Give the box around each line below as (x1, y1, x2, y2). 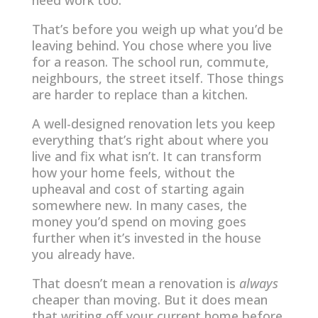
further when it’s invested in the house (31, 229, 261, 247)
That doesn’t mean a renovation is (31, 275, 239, 292)
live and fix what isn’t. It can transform (31, 148, 262, 165)
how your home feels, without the (31, 164, 235, 182)
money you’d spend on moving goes (31, 213, 246, 231)
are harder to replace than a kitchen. (31, 86, 248, 104)
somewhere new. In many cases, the (31, 197, 247, 214)
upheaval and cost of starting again (31, 180, 244, 198)
